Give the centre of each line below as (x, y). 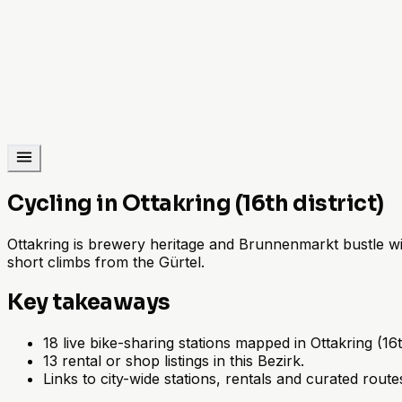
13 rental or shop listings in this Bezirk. (174, 360)
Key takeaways (89, 302)
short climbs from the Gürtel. (106, 262)
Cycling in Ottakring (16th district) (196, 203)
